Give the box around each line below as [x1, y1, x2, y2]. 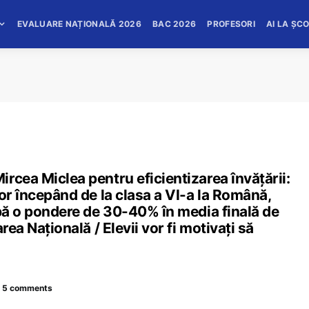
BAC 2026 [152, 19, 197, 29]
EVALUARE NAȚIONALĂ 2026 [17, 19, 141, 29]
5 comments [2, 282, 52, 293]
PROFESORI [207, 19, 256, 29]
